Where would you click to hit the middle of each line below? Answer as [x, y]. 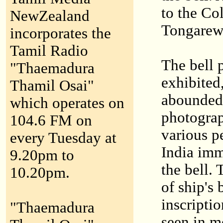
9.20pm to [42, 155]
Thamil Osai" [52, 86]
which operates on [67, 103]
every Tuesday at [63, 138]
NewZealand [50, 16]
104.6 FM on [51, 120]
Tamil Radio [49, 51]
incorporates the [60, 33]
